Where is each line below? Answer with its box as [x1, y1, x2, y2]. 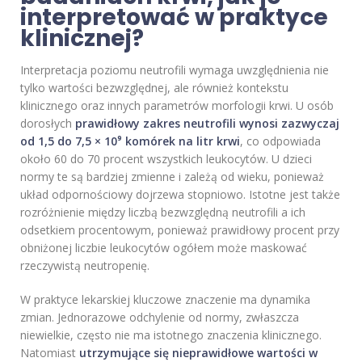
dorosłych [20, 116, 75, 132]
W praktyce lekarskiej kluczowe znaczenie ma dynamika [20, 292, 310, 308]
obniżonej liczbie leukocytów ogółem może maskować [20, 240, 307, 256]
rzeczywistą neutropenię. [20, 258, 149, 274]
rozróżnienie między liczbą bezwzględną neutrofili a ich [20, 204, 305, 221]
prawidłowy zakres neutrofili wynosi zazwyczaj [75, 116, 339, 132]
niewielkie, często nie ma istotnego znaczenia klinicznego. [20, 327, 322, 343]
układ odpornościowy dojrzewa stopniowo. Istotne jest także [20, 187, 340, 203]
